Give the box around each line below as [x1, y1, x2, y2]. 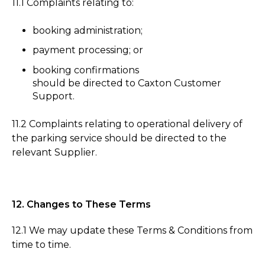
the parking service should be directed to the [12, 132, 227, 144]
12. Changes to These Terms [12, 198, 151, 210]
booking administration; [33, 25, 143, 37]
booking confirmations [33, 64, 140, 76]
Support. [33, 90, 75, 102]
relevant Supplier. [12, 146, 97, 158]
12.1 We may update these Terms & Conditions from [12, 224, 253, 236]
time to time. [12, 238, 71, 250]
